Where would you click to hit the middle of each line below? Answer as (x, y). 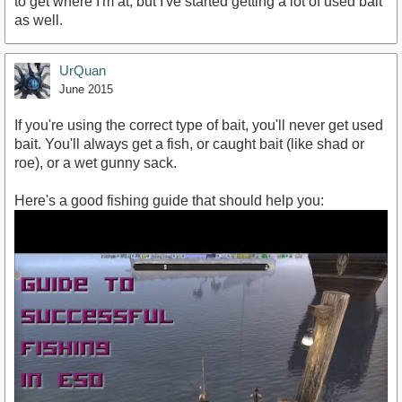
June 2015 (86, 90)
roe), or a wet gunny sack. (96, 163)
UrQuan (83, 71)
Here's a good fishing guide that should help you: (169, 201)
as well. (39, 21)
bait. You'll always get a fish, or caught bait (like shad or (189, 144)
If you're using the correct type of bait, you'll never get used (199, 126)
